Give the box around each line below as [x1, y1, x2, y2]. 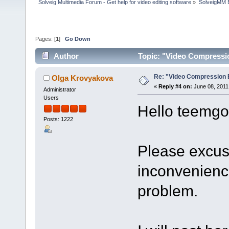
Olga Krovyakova [52, 73, 113, 82]
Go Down [65, 36, 90, 42]
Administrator [43, 86, 76, 93]
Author [54, 51, 79, 60]
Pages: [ [35, 36, 56, 42]
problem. [137, 181, 198, 199]
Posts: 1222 [43, 116, 73, 123]
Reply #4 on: [158, 83, 192, 89]
